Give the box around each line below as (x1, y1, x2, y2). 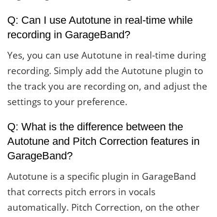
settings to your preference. (7, 95, 127, 108)
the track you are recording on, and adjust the (7, 79, 207, 93)
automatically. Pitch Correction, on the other (7, 201, 200, 214)
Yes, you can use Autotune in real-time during (7, 48, 206, 62)
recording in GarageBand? (7, 28, 130, 41)
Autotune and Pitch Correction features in (7, 135, 200, 148)
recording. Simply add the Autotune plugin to (7, 64, 203, 77)
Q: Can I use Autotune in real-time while (7, 14, 193, 26)
